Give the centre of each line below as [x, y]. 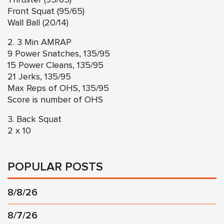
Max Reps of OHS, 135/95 [58, 88]
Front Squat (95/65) [46, 11]
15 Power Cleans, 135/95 [55, 65]
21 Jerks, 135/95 [39, 77]
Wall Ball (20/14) [38, 23]
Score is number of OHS [55, 100]
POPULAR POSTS [55, 167]
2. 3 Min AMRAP [39, 42]
